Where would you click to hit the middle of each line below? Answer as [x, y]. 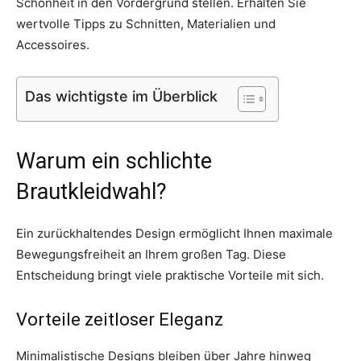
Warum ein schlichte [114, 161]
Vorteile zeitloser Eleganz [120, 319]
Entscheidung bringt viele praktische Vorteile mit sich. [170, 275]
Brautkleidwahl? [91, 191]
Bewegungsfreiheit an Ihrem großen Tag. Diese [151, 254]
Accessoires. [53, 44]
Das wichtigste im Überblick [121, 96]
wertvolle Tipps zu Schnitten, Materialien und [146, 23]
